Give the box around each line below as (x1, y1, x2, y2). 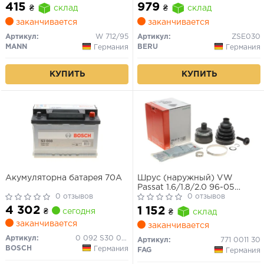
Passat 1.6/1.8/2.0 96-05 (137, 184, 235, 192)
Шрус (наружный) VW (137, 174, 233, 182)
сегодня (60, 208, 95, 216)
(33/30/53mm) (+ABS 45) (137, 193, 246, 201)
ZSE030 (232, 33, 260, 40)
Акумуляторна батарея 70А (5, 174, 122, 182)
